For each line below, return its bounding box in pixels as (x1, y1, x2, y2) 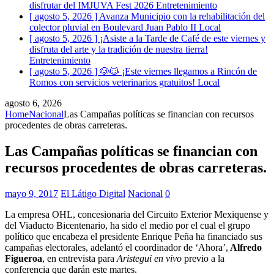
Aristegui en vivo (117, 253, 182, 264)
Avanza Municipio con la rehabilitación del (99, 10, 265, 21)
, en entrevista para (42, 253, 117, 264)
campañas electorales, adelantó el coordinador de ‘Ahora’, (5, 242, 228, 253)
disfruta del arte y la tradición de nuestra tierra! (29, 43, 208, 54)
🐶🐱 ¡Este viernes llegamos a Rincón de (100, 65, 257, 76)
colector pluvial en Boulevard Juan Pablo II (29, 21, 199, 32)
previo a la (182, 253, 224, 264)
